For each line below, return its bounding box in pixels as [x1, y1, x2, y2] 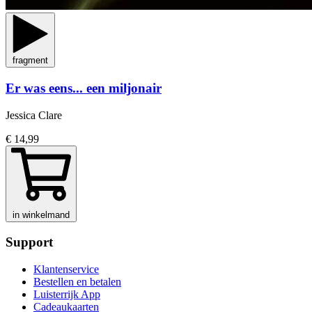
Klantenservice [33, 263, 99, 276]
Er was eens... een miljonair [6, 81, 162, 96]
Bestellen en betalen [33, 276, 121, 288]
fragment [13, 55, 48, 66]
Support [6, 235, 53, 250]
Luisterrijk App [33, 288, 100, 301]
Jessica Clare [6, 109, 62, 121]
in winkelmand [13, 209, 70, 220]
